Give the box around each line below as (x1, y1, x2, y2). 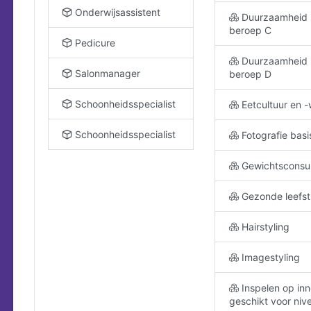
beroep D (229, 68, 271, 80)
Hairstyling (239, 221, 289, 233)
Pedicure (72, 37, 115, 49)
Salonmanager (72, 67, 140, 79)
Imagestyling (239, 251, 300, 263)
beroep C (229, 24, 271, 36)
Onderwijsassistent (72, 6, 160, 18)
